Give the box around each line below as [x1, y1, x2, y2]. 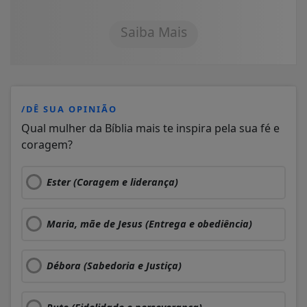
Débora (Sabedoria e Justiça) [47, 258, 182, 272]
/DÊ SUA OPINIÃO [21, 102, 117, 115]
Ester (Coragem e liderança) [47, 175, 178, 188]
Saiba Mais [120, 22, 187, 41]
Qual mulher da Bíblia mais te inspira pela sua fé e [21, 120, 280, 136]
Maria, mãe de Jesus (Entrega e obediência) [47, 217, 252, 230]
